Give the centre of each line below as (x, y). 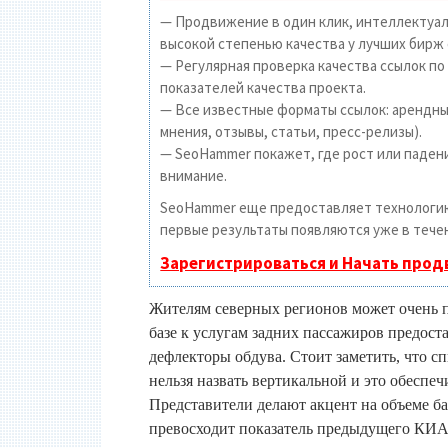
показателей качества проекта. (263, 87)
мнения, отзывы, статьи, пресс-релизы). (291, 131)
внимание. (194, 175)
